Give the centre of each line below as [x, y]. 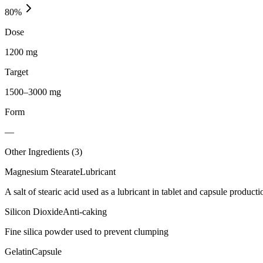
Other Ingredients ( [40, 151]
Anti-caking [85, 211]
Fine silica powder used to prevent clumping [87, 231]
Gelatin [18, 251]
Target [16, 72]
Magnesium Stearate [42, 171]
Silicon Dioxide [34, 211]
